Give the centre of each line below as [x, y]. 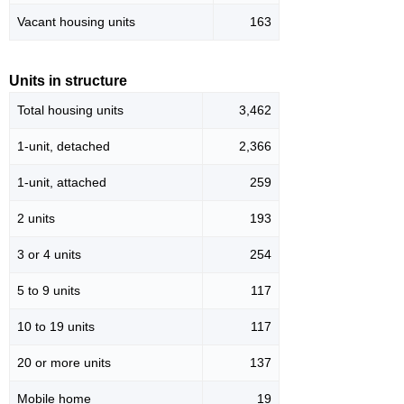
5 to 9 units [49, 291]
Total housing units [70, 110]
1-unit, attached [62, 183]
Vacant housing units [76, 22]
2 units [36, 219]
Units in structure [68, 81]
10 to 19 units [56, 327]
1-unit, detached [64, 147]
